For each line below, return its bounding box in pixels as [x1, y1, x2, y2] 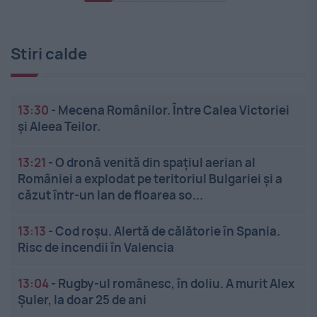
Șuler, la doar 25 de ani [18, 292, 146, 309]
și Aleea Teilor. [18, 118, 100, 135]
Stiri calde [11, 43, 87, 65]
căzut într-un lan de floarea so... [18, 187, 203, 204]
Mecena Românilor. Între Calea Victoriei [58, 102, 289, 119]
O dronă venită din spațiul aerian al [55, 154, 255, 171]
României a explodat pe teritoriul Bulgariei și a [18, 171, 282, 188]
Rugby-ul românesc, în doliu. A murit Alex [58, 275, 294, 292]
